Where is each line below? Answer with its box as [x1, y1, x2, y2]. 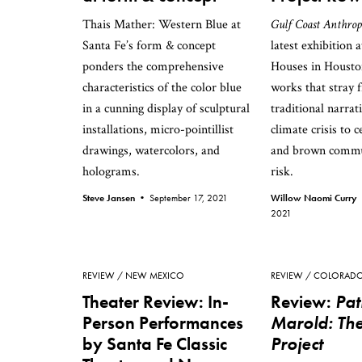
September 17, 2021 [149, 192, 228, 204]
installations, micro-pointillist [82, 121, 234, 138]
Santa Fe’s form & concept [82, 37, 216, 54]
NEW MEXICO [125, 269, 184, 282]
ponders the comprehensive [82, 58, 224, 75]
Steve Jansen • [82, 192, 149, 204]
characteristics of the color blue [82, 79, 242, 96]
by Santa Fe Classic [82, 332, 227, 356]
